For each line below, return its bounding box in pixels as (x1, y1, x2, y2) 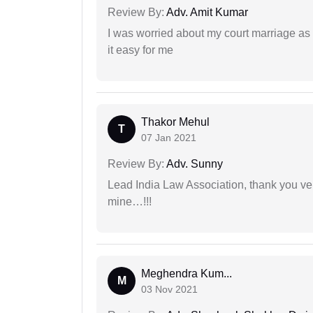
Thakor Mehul (141, 115, 210, 128)
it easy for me (108, 43, 173, 56)
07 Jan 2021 (141, 131, 196, 143)
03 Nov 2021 (141, 283, 198, 295)
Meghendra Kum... (141, 267, 232, 279)
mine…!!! (108, 195, 152, 208)
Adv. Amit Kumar (164, 6, 248, 18)
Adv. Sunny (164, 157, 223, 170)
